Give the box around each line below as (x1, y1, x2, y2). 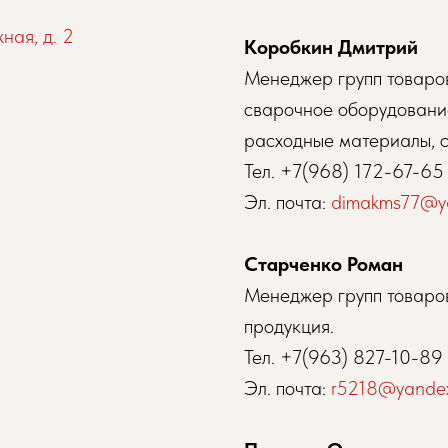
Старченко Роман (244, 251, 403, 276)
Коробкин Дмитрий (244, 34, 418, 59)
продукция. (244, 313, 334, 338)
